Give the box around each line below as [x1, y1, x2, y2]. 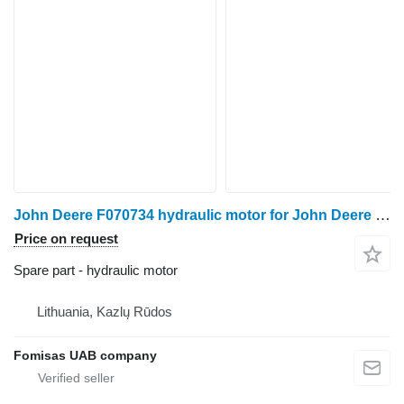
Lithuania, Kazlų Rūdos [37, 304, 172, 319]
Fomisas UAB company [14, 348, 157, 363]
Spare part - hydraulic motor [14, 262, 178, 278]
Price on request [14, 231, 118, 246]
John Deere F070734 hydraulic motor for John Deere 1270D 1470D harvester [375, 207, 390, 224]
